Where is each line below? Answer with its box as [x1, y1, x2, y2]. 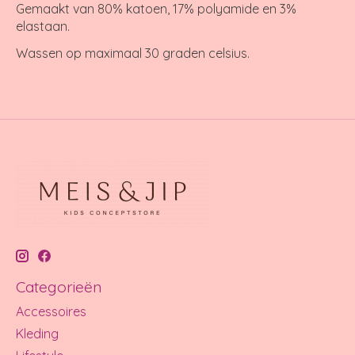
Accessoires [16, 303, 86, 320]
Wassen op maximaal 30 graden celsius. [16, 44, 250, 61]
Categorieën [16, 277, 101, 296]
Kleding [16, 326, 59, 342]
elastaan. [16, 17, 70, 34]
